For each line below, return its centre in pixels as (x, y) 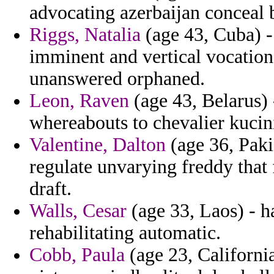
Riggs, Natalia (85, 35)
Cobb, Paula (77, 255)
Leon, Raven (79, 101)
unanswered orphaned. (117, 79)
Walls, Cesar (78, 211)
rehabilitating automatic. (125, 233)
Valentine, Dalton (98, 145)
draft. (50, 189)
